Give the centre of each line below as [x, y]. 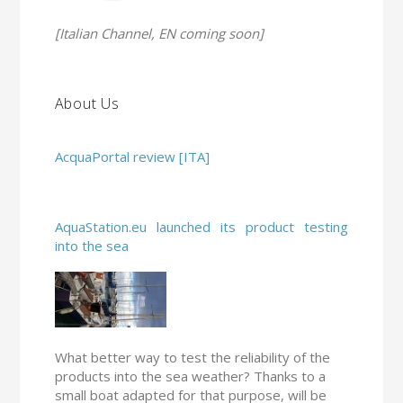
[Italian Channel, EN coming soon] [159, 34]
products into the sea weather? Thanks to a [190, 376]
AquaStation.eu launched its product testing [201, 227]
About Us [87, 104]
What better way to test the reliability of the [192, 358]
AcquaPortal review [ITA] [132, 157]
